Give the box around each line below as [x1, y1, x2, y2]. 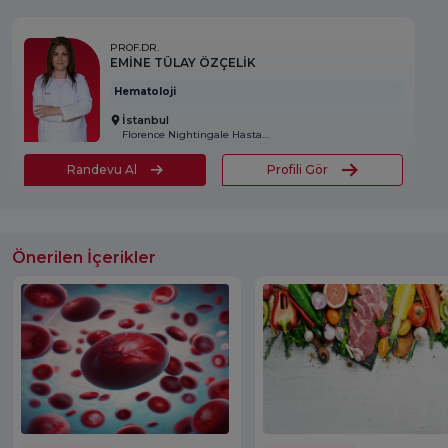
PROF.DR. [110, 40, 159, 54]
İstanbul [122, 112, 169, 127]
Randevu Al [66, 161, 137, 177]
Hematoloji [114, 84, 176, 98]
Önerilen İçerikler [12, 247, 156, 267]
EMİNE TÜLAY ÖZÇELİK [110, 54, 256, 70]
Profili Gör [267, 161, 329, 177]
